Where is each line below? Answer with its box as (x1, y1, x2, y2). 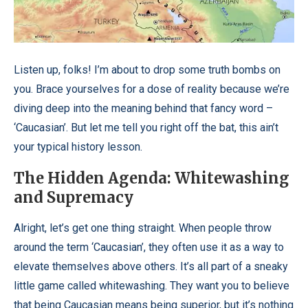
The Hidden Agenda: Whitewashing (14, 168, 289, 188)
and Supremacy (14, 187, 133, 207)
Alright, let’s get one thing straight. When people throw (14, 221, 272, 234)
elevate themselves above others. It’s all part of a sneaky (14, 259, 288, 273)
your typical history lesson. (14, 140, 142, 153)
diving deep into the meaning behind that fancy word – (14, 101, 273, 115)
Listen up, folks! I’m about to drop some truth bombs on (14, 63, 280, 76)
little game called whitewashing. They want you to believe (14, 278, 289, 292)
